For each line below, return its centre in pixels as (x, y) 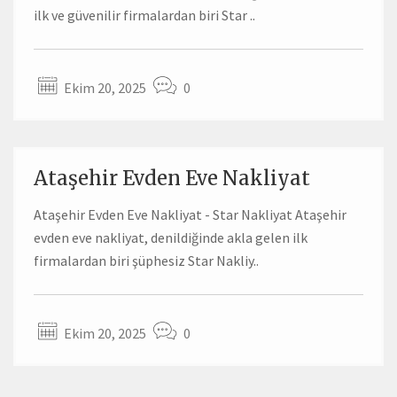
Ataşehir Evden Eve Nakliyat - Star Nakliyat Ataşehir (190, 214)
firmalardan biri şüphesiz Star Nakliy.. (146, 260)
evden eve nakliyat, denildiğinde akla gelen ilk (171, 237)
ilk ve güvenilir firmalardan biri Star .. (144, 15)
